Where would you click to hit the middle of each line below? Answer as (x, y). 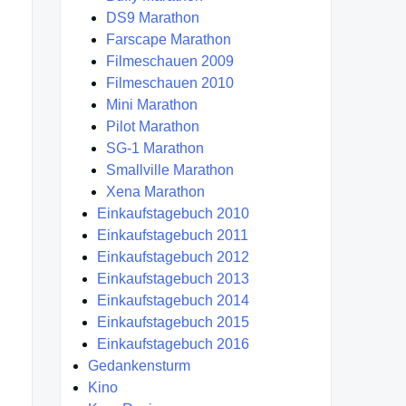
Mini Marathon (152, 105)
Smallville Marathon (170, 170)
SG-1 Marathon (155, 149)
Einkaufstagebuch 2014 (173, 301)
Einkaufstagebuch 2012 (173, 257)
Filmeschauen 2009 (170, 62)
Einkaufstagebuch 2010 (173, 214)
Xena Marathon (155, 192)
